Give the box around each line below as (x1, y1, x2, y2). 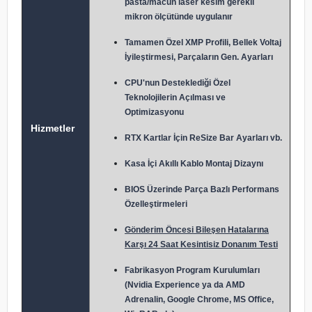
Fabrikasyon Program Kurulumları (125, 265, 260, 275)
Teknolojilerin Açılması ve (125, 93, 226, 102)
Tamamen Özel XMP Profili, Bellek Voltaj (125, 38, 281, 47)
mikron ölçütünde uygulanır (125, 12, 233, 22)
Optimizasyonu (125, 107, 184, 117)
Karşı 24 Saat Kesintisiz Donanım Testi (125, 240, 278, 249)
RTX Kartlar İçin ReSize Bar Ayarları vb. (125, 133, 282, 143)
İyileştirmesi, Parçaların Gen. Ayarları (125, 52, 273, 62)
